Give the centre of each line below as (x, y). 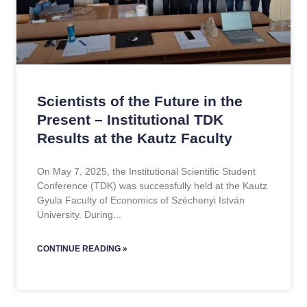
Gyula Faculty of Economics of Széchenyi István (141, 200)
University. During (75, 214)
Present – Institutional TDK (130, 120)
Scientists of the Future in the (140, 101)
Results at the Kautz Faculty (135, 138)
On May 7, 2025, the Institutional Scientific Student (146, 171)
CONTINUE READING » (82, 249)
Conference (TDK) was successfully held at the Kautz (152, 186)
